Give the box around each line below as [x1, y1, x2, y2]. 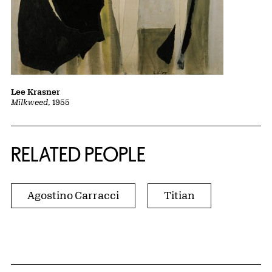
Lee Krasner [11, 87, 60, 97]
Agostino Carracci [27, 189, 119, 202]
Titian [164, 189, 195, 202]
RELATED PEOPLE [11, 143, 146, 166]
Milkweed [11, 97, 48, 107]
